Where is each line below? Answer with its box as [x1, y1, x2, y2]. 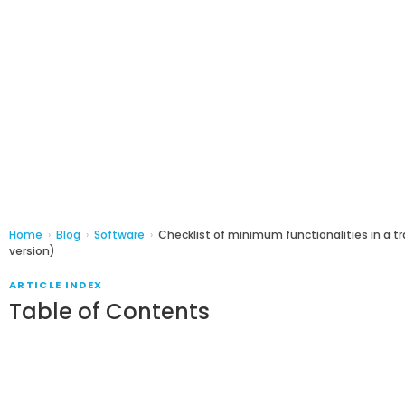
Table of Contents [9, 296, 210, 326]
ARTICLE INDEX [9, 277, 103, 292]
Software [94, 226, 145, 242]
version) [9, 242, 55, 259]
